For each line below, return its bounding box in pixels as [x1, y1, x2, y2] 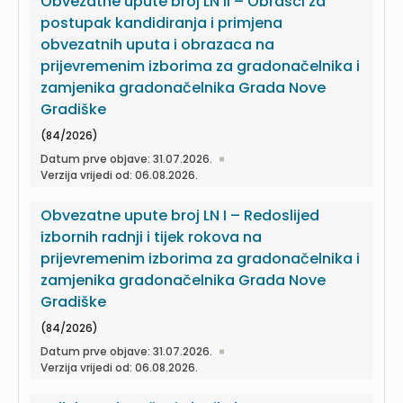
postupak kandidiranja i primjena [40, 13, 282, 33]
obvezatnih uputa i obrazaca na [40, 34, 274, 55]
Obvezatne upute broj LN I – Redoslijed [40, 205, 319, 226]
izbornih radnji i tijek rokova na [40, 227, 262, 247]
